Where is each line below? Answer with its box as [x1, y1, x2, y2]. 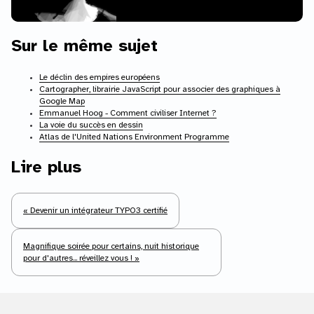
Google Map [39, 97, 85, 107]
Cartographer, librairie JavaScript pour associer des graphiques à [39, 85, 280, 95]
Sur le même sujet [11, 38, 158, 56]
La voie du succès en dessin [39, 121, 143, 130]
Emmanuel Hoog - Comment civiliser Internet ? [39, 109, 217, 118]
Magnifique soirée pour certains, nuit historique [23, 241, 199, 251]
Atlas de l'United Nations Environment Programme [39, 132, 229, 142]
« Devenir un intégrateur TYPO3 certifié [23, 205, 168, 215]
